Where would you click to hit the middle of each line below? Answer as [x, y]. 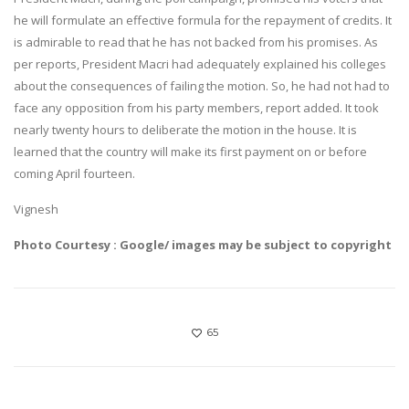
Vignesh [36, 210]
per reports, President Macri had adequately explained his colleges [200, 64]
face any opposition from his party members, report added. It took [196, 108]
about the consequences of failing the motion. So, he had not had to [202, 86]
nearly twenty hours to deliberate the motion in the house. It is [185, 130]
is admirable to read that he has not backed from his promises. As [196, 42]
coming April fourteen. [74, 174]
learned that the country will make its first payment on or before [190, 152]
